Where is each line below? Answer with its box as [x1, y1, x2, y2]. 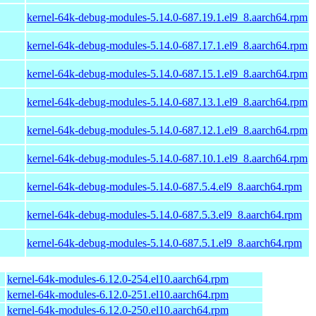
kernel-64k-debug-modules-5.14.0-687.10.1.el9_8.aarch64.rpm [27, 152, 308, 164]
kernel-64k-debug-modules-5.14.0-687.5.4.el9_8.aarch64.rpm [27, 180, 302, 193]
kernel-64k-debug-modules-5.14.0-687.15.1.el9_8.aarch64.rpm [27, 67, 308, 80]
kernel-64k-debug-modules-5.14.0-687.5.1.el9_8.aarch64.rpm [27, 236, 302, 249]
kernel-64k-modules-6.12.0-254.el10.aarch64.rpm [7, 272, 229, 285]
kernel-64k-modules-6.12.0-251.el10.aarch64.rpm [7, 288, 229, 300]
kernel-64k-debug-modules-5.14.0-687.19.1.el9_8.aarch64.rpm [27, 11, 308, 23]
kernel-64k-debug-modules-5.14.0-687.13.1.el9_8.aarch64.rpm [27, 95, 308, 108]
